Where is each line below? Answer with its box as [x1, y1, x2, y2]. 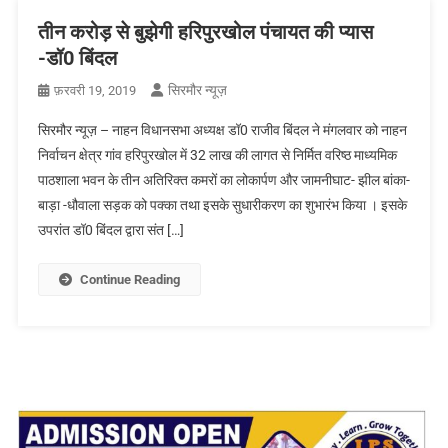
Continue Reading [79, 271, 180, 287]
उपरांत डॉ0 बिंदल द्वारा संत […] [37, 221, 184, 238]
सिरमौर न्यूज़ [167, 81, 227, 98]
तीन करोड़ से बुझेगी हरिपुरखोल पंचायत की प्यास [37, 19, 373, 44]
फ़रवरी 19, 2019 [53, 82, 136, 98]
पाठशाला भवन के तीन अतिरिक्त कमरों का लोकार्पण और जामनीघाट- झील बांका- [37, 171, 410, 188]
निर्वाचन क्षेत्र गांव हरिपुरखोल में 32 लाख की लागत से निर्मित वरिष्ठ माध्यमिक [37, 146, 397, 163]
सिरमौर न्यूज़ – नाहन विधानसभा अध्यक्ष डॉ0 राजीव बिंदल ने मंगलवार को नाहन [37, 121, 407, 138]
